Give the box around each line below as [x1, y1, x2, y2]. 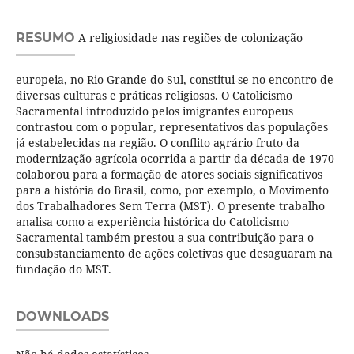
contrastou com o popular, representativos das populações [15, 119, 328, 135]
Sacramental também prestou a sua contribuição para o [15, 230, 314, 246]
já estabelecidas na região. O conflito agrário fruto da [15, 135, 299, 151]
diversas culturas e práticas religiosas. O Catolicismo [15, 88, 292, 104]
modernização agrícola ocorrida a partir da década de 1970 [15, 151, 334, 167]
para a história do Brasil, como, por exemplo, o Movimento [15, 183, 329, 198]
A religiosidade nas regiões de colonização [74, 30, 303, 46]
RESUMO [15, 30, 75, 46]
